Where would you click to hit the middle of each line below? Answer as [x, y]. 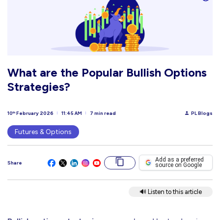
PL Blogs [202, 113]
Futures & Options [43, 132]
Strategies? [39, 86]
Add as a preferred [179, 160]
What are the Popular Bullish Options [107, 72]
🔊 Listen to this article [171, 192]
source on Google [179, 165]
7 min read [103, 113]
